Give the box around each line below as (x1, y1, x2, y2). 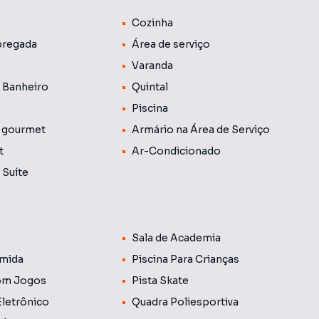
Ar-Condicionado (131, 145, 221, 157)
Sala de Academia (131, 231, 221, 244)
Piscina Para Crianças (131, 253, 239, 266)
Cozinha (131, 16, 173, 29)
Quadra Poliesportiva (131, 296, 239, 308)
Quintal (131, 80, 168, 93)
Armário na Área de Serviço (131, 123, 270, 136)
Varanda (131, 59, 173, 72)
